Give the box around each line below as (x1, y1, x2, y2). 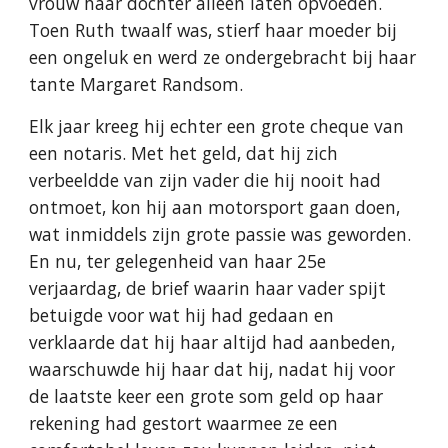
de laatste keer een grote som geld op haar (29, 384, 384, 408)
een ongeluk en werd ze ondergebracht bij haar (29, 45, 417, 69)
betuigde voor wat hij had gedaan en (29, 303, 335, 327)
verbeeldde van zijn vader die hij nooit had (29, 168, 382, 192)
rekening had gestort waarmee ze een (29, 411, 339, 435)
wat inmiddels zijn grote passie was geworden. (29, 222, 412, 246)
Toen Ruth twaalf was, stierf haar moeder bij (29, 18, 398, 42)
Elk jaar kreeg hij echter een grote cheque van (29, 114, 405, 138)
